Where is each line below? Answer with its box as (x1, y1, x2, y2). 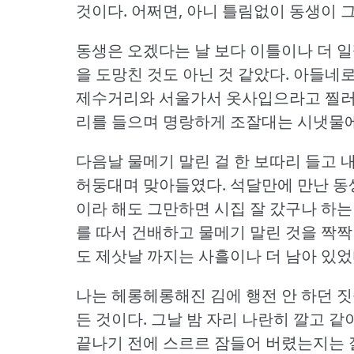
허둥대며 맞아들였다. (76, 173, 226, 195)
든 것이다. (76, 307, 147, 330)
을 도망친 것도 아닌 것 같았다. (76, 62, 289, 85)
